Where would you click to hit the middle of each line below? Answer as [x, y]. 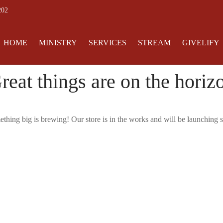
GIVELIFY [201, 42]
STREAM [154, 42]
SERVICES [107, 42]
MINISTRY [58, 42]
